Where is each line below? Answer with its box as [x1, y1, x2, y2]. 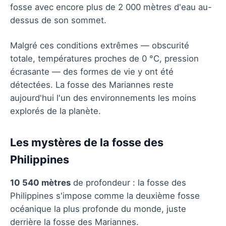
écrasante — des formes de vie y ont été [10, 66, 174, 77]
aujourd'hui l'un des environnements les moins [10, 92, 196, 103]
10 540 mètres [10, 177, 71, 188]
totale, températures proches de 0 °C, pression [10, 53, 199, 64]
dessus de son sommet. [10, 15, 106, 25]
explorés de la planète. [10, 105, 101, 116]
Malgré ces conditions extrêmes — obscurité [10, 40, 189, 50]
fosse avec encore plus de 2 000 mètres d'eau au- [10, 2, 212, 12]
